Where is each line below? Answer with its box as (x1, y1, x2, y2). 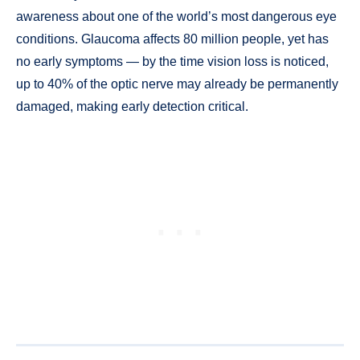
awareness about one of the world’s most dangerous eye (16, 9, 337, 23)
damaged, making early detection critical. (16, 99, 248, 113)
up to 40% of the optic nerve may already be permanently (16, 76, 338, 91)
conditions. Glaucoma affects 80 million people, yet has (16, 31, 329, 46)
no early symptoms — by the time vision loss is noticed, (16, 54, 329, 68)
